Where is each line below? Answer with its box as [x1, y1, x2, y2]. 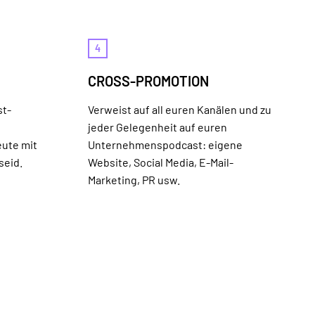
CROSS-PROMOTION [87, 72, 209, 89]
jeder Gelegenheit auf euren [87, 120, 227, 134]
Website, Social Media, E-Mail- [87, 155, 233, 169]
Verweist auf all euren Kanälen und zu [87, 103, 271, 116]
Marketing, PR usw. [87, 173, 180, 186]
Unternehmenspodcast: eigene [87, 138, 243, 151]
